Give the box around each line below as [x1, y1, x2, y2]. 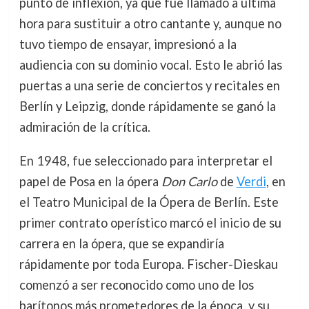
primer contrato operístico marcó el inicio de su [19, 215, 281, 230]
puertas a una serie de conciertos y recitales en [19, 78, 280, 94]
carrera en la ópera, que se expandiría [19, 235, 224, 251]
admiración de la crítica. [19, 119, 150, 135]
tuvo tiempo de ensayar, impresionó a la [19, 37, 237, 52]
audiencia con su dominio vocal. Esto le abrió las [19, 57, 282, 73]
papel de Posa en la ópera [19, 173, 161, 189]
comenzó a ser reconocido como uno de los [19, 277, 254, 292]
